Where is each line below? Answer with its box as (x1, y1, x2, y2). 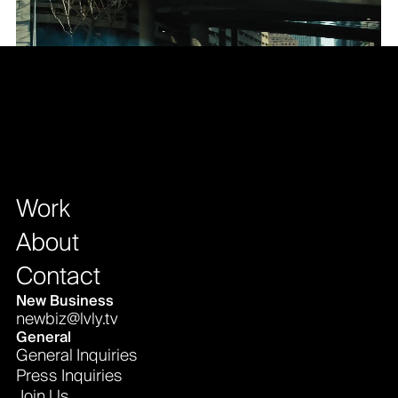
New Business (16, 291, 115, 311)
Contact (16, 260, 101, 293)
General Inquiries (16, 345, 139, 367)
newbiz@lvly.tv (16, 308, 119, 330)
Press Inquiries (16, 365, 123, 387)
